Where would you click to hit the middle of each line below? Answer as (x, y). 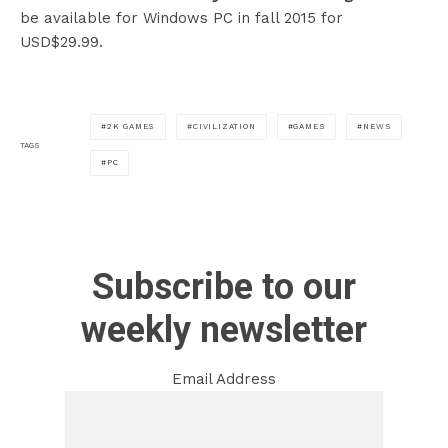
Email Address (224, 379)
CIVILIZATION (224, 127)
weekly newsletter (224, 330)
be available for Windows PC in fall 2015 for (181, 18)
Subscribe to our (224, 287)
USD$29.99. (61, 42)
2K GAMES (131, 127)
